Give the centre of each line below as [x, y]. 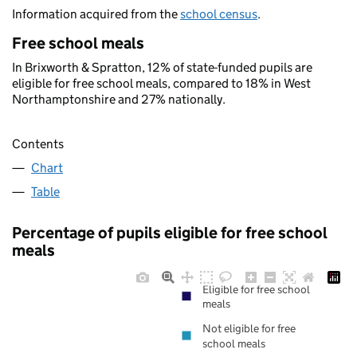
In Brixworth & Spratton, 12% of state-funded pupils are [162, 67]
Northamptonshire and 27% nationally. [119, 99]
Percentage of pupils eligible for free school [170, 233]
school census [219, 14]
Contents [38, 144]
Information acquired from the [96, 14]
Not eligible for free [249, 329]
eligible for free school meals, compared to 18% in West [161, 83]
